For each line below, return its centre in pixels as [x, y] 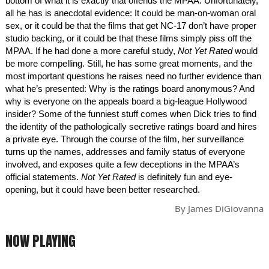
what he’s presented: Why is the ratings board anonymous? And [130, 89]
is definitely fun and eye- [184, 177]
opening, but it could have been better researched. [103, 189]
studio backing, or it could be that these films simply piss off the [128, 38]
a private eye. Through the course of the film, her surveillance [125, 139]
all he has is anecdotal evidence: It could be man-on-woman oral [131, 13]
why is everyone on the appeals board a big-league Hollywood [126, 101]
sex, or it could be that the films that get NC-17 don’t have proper [131, 26]
